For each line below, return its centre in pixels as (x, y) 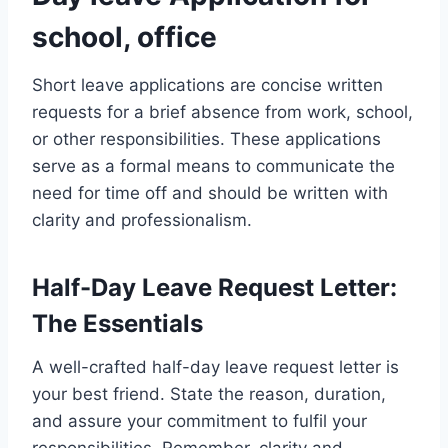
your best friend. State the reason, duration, (209, 393)
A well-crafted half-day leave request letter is (215, 366)
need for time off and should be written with (210, 192)
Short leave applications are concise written (207, 84)
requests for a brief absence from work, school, (222, 111)
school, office (124, 36)
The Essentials (117, 323)
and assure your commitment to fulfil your (199, 420)
